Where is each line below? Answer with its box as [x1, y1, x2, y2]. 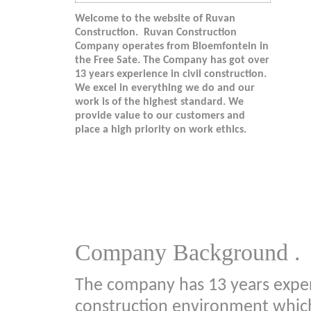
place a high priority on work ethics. [75, 124, 246, 136]
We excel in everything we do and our [75, 83, 255, 94]
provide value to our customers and [75, 110, 245, 122]
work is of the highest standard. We [75, 96, 244, 108]
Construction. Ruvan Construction [75, 27, 237, 39]
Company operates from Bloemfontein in [75, 41, 269, 53]
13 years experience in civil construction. [75, 69, 267, 81]
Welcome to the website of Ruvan [75, 13, 235, 25]
